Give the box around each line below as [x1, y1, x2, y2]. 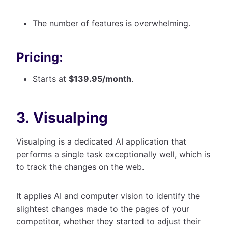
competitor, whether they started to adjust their [16, 216, 201, 226]
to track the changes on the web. [16, 161, 149, 172]
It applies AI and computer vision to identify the [16, 190, 200, 201]
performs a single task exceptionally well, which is [16, 149, 210, 159]
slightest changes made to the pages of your [16, 203, 189, 214]
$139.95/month [69, 73, 131, 84]
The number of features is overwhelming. [33, 18, 193, 28]
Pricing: [16, 49, 63, 65]
